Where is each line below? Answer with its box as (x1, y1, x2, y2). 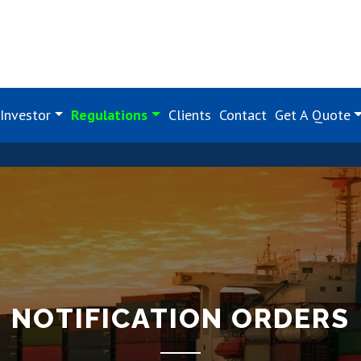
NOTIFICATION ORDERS (11, 302, 350, 334)
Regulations (71, 106, 148, 124)
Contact (218, 106, 267, 124)
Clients (168, 106, 211, 124)
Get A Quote (274, 106, 351, 124)
